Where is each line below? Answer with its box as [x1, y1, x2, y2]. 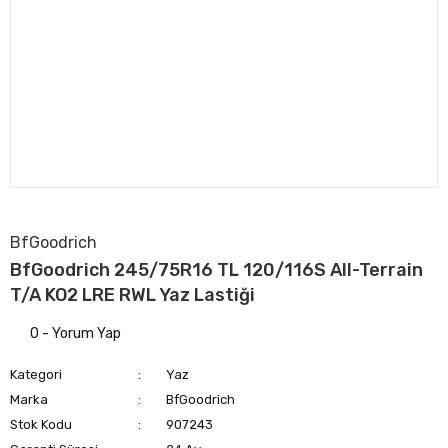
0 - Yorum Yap [30, 325, 121, 342]
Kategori [10, 367, 62, 382]
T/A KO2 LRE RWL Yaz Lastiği [10, 284, 255, 306]
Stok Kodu [10, 417, 72, 432]
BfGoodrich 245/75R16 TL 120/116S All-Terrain [10, 259, 423, 281]
